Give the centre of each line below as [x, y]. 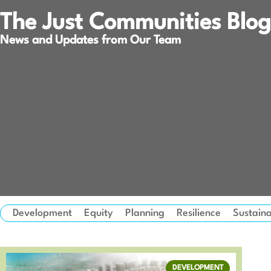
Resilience [199, 214]
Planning [145, 214]
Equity [99, 214]
